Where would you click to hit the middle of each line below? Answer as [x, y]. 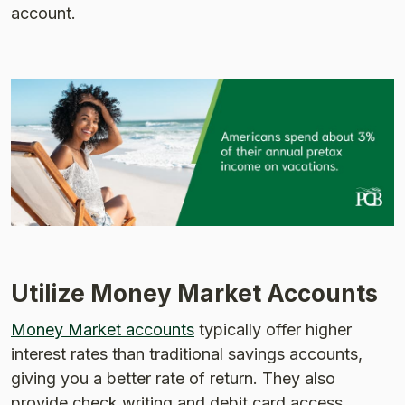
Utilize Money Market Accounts [194, 294]
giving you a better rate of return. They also [173, 379]
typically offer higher [273, 330]
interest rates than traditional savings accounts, [187, 354]
